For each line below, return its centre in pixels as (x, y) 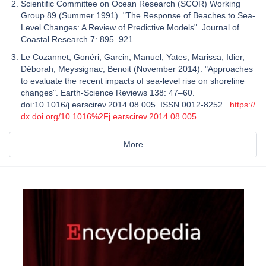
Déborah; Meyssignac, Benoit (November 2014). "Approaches (137, 69)
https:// (243, 104)
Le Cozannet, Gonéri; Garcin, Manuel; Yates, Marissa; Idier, (133, 57)
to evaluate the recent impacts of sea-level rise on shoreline (133, 80)
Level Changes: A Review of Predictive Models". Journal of (130, 27)
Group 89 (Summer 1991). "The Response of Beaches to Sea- (138, 15)
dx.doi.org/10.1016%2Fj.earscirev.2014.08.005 (109, 116)
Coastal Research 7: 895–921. (79, 39)
